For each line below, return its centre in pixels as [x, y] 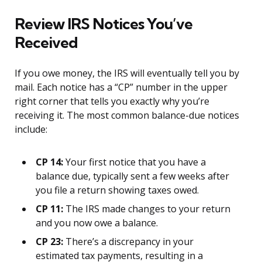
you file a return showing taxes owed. [117, 190]
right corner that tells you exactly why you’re [112, 101]
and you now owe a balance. [97, 223]
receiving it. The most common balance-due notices [127, 116]
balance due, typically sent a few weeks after [132, 176]
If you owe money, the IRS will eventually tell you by [127, 73]
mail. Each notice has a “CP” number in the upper [121, 87]
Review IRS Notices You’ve [104, 24]
